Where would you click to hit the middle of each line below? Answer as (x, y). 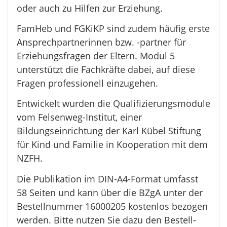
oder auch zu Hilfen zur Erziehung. (89, 8)
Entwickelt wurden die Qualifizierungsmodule (113, 104)
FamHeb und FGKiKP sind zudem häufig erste (113, 28)
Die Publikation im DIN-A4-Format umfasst (107, 179)
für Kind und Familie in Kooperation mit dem (112, 145)
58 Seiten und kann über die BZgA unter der (109, 192)
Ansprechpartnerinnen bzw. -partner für (101, 42)
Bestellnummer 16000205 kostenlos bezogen (112, 206)
